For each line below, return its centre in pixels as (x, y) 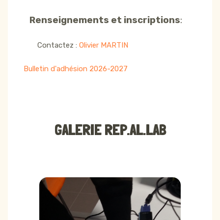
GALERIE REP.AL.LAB (110, 130)
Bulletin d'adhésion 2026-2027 (76, 69)
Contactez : (51, 45)
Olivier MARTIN (105, 45)
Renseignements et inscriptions (102, 20)
